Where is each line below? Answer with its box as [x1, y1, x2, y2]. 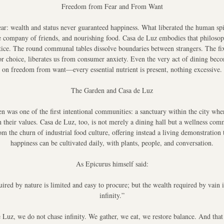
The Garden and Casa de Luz [71, 85, 153, 95]
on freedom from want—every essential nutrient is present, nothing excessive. [2, 64, 222, 74]
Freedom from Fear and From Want [61, 1, 163, 11]
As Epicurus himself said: [75, 159, 148, 168]
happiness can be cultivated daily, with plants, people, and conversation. [10, 138, 213, 147]
